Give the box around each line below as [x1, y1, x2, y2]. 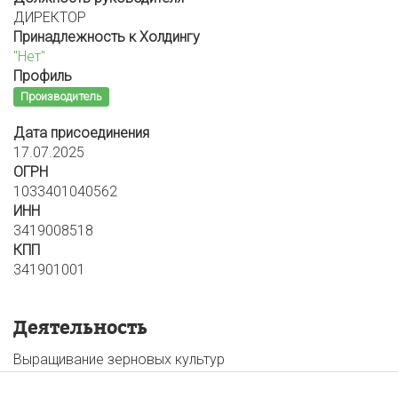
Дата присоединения [13, 124, 149, 141]
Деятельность [13, 316, 147, 338]
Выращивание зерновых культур [13, 351, 225, 368]
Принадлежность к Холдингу [13, 28, 200, 45]
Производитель [20, 90, 102, 103]
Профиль [13, 68, 72, 84]
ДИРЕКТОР [13, 9, 86, 26]
